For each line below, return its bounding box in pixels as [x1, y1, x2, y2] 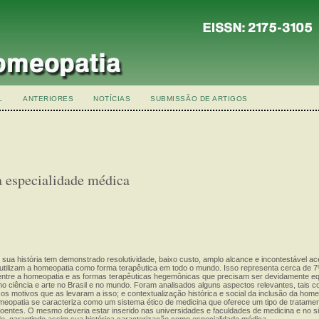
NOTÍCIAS [93, 95, 131, 103]
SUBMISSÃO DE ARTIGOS [150, 95, 248, 103]
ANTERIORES [23, 95, 74, 103]
